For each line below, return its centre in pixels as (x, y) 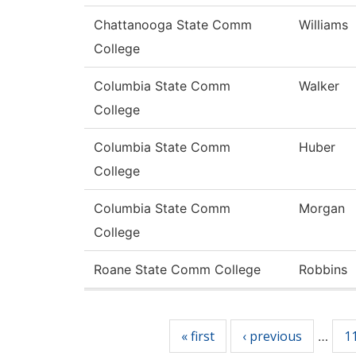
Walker (319, 86)
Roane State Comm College (177, 269)
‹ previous (272, 336)
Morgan (322, 208)
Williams (323, 25)
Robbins (323, 269)
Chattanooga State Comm (173, 25)
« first (197, 336)
